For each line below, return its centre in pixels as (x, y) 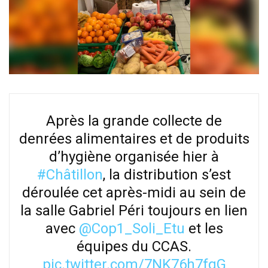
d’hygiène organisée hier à (134, 156)
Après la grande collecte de (134, 121)
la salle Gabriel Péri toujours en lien (134, 210)
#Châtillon (70, 174)
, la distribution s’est (167, 174)
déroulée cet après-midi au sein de (134, 192)
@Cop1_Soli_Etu (132, 228)
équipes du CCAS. (134, 246)
